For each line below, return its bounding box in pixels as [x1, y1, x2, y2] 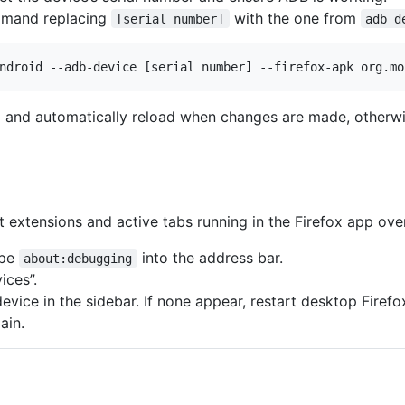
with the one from [229, 8, 361, 27]
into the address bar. [137, 248, 283, 267]
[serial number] [116, 11, 225, 26]
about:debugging [24, 250, 133, 266]
